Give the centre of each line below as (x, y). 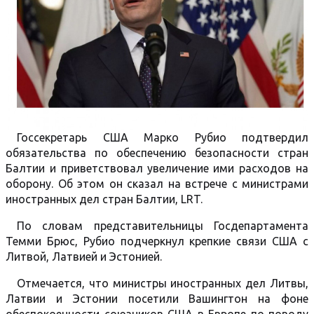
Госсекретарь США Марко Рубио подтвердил (163, 137)
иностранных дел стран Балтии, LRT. (104, 199)
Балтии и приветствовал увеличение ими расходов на (157, 168)
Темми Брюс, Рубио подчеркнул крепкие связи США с (157, 241)
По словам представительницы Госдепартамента (163, 226)
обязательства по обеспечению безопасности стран (157, 153)
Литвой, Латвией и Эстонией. (84, 257)
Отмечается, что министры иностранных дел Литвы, (163, 283)
